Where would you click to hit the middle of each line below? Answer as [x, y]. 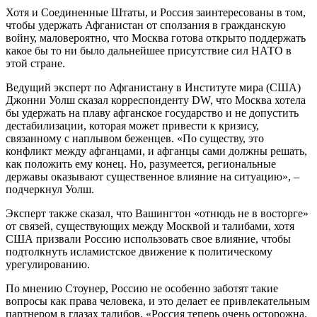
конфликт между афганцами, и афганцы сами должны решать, [156, 151]
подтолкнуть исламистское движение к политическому [139, 251]
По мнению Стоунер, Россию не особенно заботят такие [142, 288]
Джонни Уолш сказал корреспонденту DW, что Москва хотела [156, 100]
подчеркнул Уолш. [50, 189]
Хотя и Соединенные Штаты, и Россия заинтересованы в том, [156, 12]
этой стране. [35, 63]
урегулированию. [48, 264]
